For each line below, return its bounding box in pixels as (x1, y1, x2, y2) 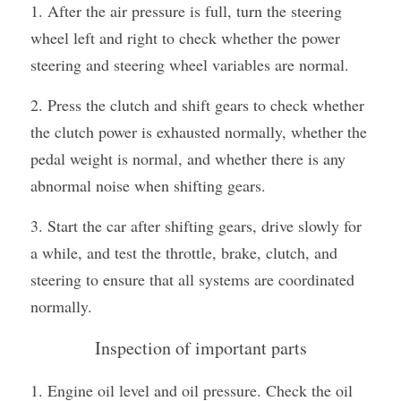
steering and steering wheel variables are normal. (30, 54, 349, 75)
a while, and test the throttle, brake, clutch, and (30, 242, 337, 263)
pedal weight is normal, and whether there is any (30, 148, 346, 169)
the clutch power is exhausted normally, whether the (30, 121, 367, 142)
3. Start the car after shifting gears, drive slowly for (30, 215, 362, 236)
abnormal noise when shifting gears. (30, 175, 266, 196)
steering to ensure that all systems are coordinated (30, 269, 354, 290)
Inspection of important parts (94, 336, 307, 360)
